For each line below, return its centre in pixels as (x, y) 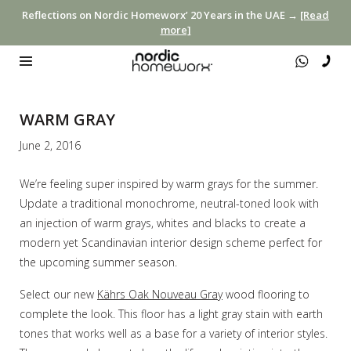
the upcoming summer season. (98, 262)
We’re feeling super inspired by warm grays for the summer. (169, 183)
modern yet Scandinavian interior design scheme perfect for (171, 242)
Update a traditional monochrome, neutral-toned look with (169, 203)
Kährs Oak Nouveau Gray (160, 294)
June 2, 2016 (50, 145)
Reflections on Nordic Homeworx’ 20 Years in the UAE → (161, 15)
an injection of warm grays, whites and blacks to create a (163, 223)
